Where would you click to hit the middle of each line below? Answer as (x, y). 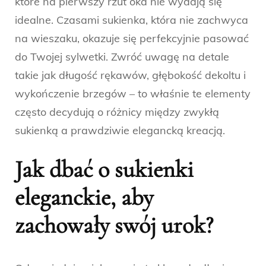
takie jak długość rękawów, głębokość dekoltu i (130, 75)
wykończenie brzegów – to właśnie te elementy (133, 94)
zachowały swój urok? (114, 225)
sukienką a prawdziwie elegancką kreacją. (120, 131)
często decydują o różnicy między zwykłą (117, 112)
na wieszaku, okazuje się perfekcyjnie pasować (132, 39)
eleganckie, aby (84, 197)
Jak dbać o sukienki (104, 170)
